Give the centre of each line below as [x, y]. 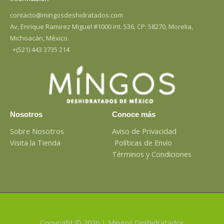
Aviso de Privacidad [144, 131]
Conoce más [134, 114]
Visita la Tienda [35, 142]
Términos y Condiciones [152, 154]
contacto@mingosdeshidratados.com [66, 15]
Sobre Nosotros [37, 131]
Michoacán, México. [39, 38]
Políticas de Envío [143, 142]
